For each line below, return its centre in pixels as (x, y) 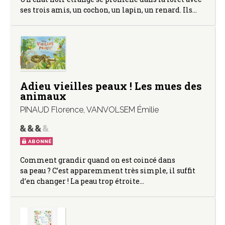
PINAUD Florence (52, 110)
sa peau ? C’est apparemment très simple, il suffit (108, 171)
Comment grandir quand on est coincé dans (98, 160)
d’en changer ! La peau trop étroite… (82, 181)
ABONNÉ (40, 142)
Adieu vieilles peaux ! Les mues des (111, 86)
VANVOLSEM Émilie (123, 110)
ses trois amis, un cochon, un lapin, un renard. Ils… (108, 10)
